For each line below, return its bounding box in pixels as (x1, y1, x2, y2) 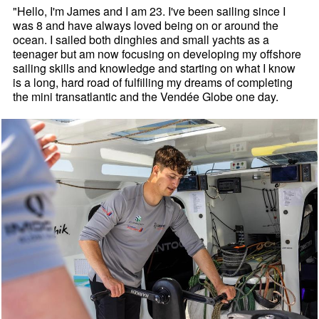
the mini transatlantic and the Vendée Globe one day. (13, 88, 279, 105)
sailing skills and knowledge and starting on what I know (13, 60, 296, 77)
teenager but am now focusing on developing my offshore (13, 46, 302, 63)
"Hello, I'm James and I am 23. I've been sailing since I (13, 3, 286, 20)
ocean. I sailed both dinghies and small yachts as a (13, 31, 270, 48)
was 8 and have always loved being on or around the (13, 17, 279, 34)
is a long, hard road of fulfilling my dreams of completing (13, 74, 293, 91)
